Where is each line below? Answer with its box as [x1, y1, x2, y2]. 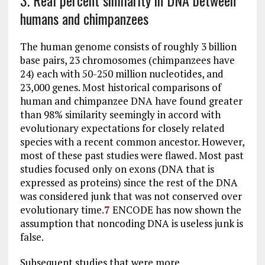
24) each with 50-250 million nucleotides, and [20, 67, 224, 80]
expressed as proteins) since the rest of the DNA [20, 176, 238, 189]
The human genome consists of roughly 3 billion [20, 40, 237, 53]
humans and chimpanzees [20, 8, 148, 29]
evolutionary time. [20, 203, 104, 216]
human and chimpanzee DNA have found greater [20, 94, 243, 108]
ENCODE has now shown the [109, 203, 241, 216]
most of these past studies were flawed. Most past [20, 148, 244, 162]
